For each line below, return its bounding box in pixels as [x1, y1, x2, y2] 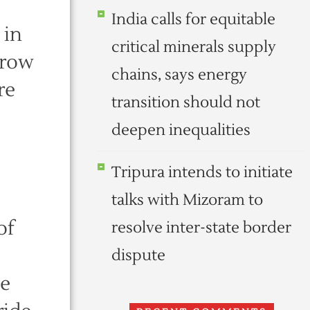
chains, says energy [111, 65, 247, 84]
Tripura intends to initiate [111, 163, 293, 182]
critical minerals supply [111, 37, 276, 57]
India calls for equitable [111, 10, 275, 29]
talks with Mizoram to [111, 190, 263, 210]
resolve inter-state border [111, 218, 291, 237]
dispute [111, 246, 165, 265]
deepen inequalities [111, 120, 250, 140]
